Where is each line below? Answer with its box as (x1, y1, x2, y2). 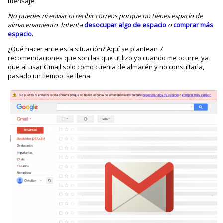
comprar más (173, 20, 214, 29)
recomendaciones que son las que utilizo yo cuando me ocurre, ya (8, 53, 209, 62)
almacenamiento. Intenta (8, 20, 85, 29)
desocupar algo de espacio (84, 20, 167, 29)
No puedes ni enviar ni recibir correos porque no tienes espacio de (8, 11, 203, 20)
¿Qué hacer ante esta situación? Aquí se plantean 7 (8, 44, 163, 53)
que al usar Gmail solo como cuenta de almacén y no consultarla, (8, 62, 205, 71)
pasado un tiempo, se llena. (8, 71, 92, 80)
